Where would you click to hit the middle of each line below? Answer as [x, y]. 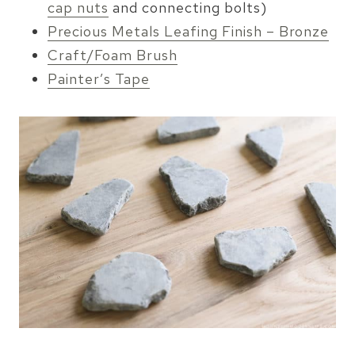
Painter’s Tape [99, 79]
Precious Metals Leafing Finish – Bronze [188, 32]
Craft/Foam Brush [113, 55]
